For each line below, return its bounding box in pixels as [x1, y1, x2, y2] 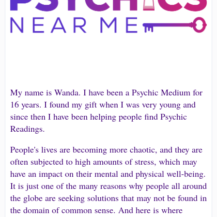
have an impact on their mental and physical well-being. [10, 168, 206, 180]
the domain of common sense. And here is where [10, 204, 183, 216]
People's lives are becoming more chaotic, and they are [10, 143, 202, 155]
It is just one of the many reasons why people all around [10, 180, 207, 192]
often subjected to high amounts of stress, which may [10, 155, 197, 168]
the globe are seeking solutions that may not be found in [10, 192, 207, 204]
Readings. [10, 123, 45, 135]
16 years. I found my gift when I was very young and [10, 98, 196, 110]
